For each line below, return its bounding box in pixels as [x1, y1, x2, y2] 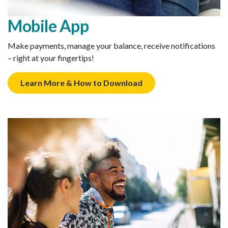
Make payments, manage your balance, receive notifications [8, 41, 215, 51]
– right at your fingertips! [8, 53, 94, 63]
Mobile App [8, 16, 89, 36]
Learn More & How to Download [20, 78, 142, 88]
